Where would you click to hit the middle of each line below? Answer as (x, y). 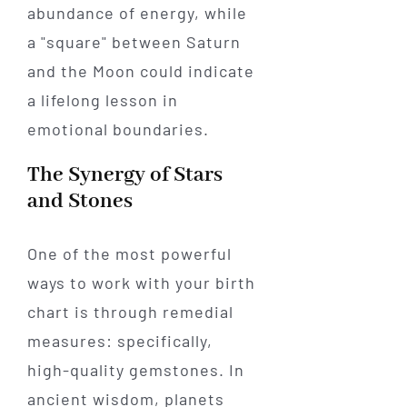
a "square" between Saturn (134, 41)
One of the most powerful (129, 254)
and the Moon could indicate (140, 70)
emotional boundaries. (118, 129)
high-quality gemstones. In (135, 370)
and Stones (79, 201)
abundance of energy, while (137, 12)
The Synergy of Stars (124, 174)
